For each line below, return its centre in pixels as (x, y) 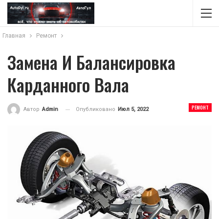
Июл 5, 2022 (133, 109)
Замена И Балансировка (91, 62)
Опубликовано (96, 109)
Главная (14, 36)
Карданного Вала (68, 84)
